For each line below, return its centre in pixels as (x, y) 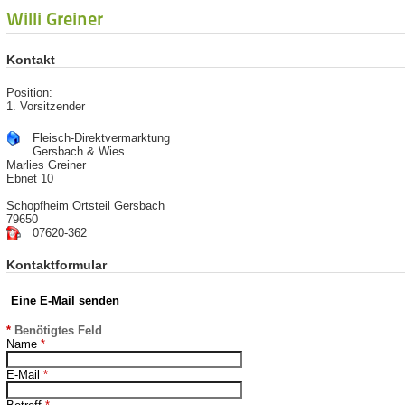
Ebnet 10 (29, 179)
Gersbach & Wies (78, 152)
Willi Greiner (54, 19)
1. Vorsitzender (45, 107)
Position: (29, 93)
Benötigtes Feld (56, 331)
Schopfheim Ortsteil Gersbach (85, 206)
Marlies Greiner (46, 165)
